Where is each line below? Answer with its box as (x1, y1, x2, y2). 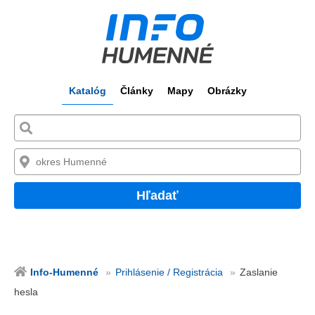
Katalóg (68, 85, 106, 96)
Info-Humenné (30, 266, 98, 278)
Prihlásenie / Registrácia (115, 266, 223, 278)
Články (120, 85, 153, 96)
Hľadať (136, 188, 179, 202)
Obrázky (207, 85, 247, 96)
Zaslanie (240, 266, 278, 278)
